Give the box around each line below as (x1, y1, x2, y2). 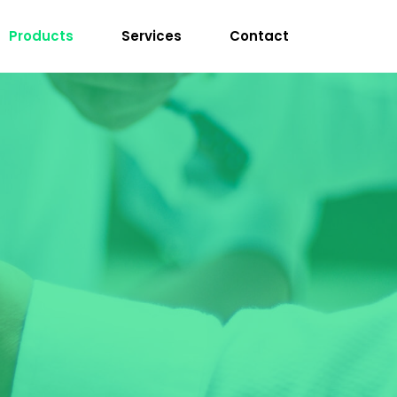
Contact (230, 27, 289, 45)
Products (9, 27, 74, 45)
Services (121, 27, 182, 45)
